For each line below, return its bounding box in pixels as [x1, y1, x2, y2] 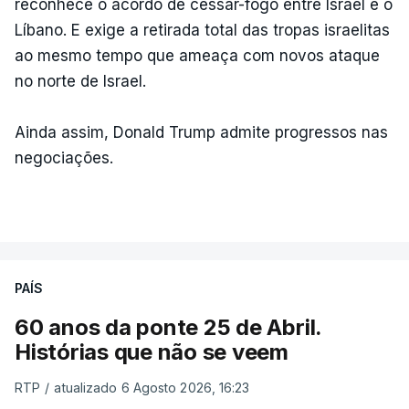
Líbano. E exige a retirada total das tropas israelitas [15, 21, 390, 39]
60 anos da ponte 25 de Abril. [15, 314, 322, 341]
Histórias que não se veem [15, 339, 288, 365]
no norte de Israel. [15, 72, 146, 90]
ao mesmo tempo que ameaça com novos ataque [15, 47, 380, 65]
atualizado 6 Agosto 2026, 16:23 [54, 380, 250, 395]
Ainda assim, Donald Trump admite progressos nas [15, 123, 388, 142]
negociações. [15, 149, 113, 167]
